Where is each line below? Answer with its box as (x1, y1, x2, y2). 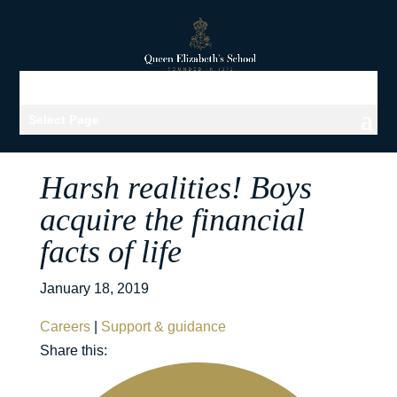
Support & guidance (100, 319, 226, 334)
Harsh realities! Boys (39, 170, 312, 206)
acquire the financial (39, 202, 305, 237)
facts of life (39, 234, 182, 269)
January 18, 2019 (39, 281, 149, 296)
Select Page (28, 112, 100, 127)
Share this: (39, 343, 107, 358)
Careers (39, 319, 90, 334)
